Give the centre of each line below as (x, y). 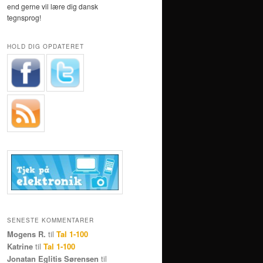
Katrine (20, 247)
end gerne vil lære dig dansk (53, 6)
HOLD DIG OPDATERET (45, 46)
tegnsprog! (24, 18)
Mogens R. (26, 234)
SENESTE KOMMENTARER (50, 220)
